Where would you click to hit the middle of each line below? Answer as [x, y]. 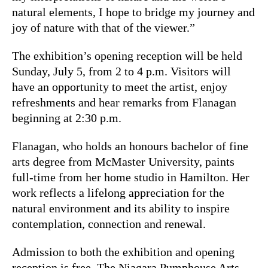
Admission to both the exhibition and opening [123, 252]
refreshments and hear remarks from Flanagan [124, 102]
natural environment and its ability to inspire [121, 208]
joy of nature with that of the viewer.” [103, 27]
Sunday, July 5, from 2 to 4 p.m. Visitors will [121, 71]
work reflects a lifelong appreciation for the [118, 192]
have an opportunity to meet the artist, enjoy [120, 86]
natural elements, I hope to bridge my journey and [133, 12]
